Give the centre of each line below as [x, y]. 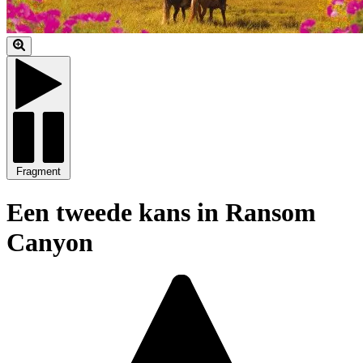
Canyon [50, 242]
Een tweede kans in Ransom [161, 212]
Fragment [38, 172]
